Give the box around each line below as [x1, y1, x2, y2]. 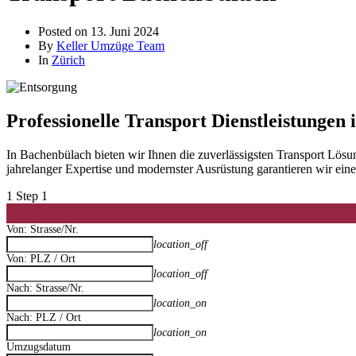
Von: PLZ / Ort [6, 252, 75, 265]
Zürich [52, 52, 85, 67]
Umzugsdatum [6, 340, 71, 353]
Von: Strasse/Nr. [6, 222, 79, 235]
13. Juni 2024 [91, 24, 159, 38]
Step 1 [16, 188, 48, 203]
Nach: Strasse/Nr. [6, 281, 84, 294]
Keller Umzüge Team [56, 38, 164, 52]
